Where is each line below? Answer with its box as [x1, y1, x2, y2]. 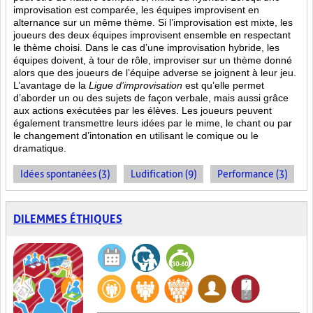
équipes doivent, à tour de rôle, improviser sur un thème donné [13, 54, 292, 66]
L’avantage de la [13, 80, 89, 91]
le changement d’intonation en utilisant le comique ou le [13, 130, 259, 141]
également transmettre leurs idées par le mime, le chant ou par [13, 117, 292, 129]
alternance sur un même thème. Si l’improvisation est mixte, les [13, 17, 293, 28]
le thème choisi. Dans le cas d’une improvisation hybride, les [13, 42, 279, 53]
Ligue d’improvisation [89, 80, 182, 91]
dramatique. [13, 143, 66, 154]
